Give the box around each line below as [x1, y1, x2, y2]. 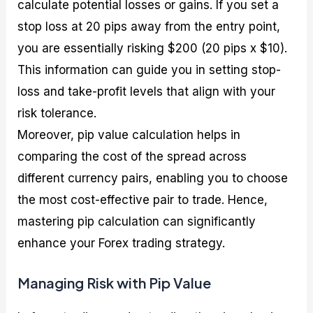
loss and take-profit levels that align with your [17, 84, 276, 99]
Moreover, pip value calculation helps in [17, 127, 241, 142]
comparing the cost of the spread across [17, 149, 247, 163]
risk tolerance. [17, 105, 97, 120]
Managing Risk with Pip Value [17, 274, 212, 292]
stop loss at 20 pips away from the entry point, [17, 19, 281, 34]
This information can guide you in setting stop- [17, 62, 282, 77]
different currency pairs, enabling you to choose [17, 170, 289, 185]
